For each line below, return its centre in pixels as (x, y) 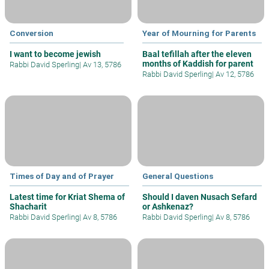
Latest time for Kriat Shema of (67, 197)
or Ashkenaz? (168, 206)
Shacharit (28, 206)
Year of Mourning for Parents (199, 33)
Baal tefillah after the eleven (197, 54)
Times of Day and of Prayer (62, 176)
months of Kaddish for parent (198, 63)
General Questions (178, 176)
